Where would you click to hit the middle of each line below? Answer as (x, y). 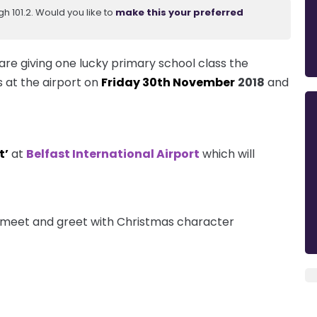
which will (227, 154)
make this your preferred (179, 12)
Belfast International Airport (113, 154)
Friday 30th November (168, 82)
